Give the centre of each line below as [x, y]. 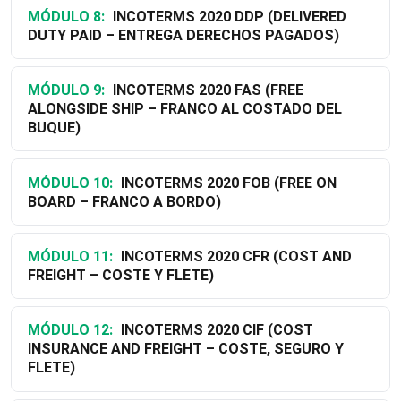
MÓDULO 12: [70, 330]
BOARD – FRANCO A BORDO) [124, 201]
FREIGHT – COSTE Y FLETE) [120, 276]
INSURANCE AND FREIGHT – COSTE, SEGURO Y [185, 349]
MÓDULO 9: [66, 90]
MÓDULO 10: [70, 183]
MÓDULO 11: [70, 257]
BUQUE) [54, 128]
